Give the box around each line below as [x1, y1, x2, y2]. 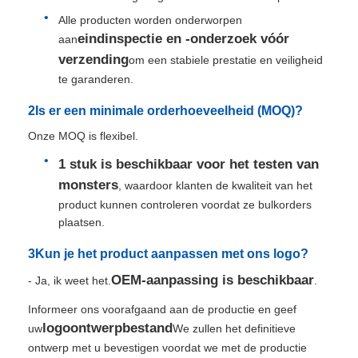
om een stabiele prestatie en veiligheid [129, 53, 324, 66]
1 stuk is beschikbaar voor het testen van [58, 156, 320, 172]
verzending [58, 51, 129, 67]
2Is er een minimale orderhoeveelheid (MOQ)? [28, 103, 304, 117]
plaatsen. [58, 215, 105, 229]
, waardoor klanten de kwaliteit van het [118, 178, 313, 192]
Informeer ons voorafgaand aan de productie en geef [28, 302, 297, 316]
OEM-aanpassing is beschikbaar [111, 272, 315, 288]
